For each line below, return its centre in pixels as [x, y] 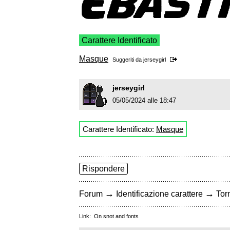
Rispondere [103, 169]
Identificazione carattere [159, 194]
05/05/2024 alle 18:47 [144, 101]
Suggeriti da [128, 60]
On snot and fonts [116, 216]
